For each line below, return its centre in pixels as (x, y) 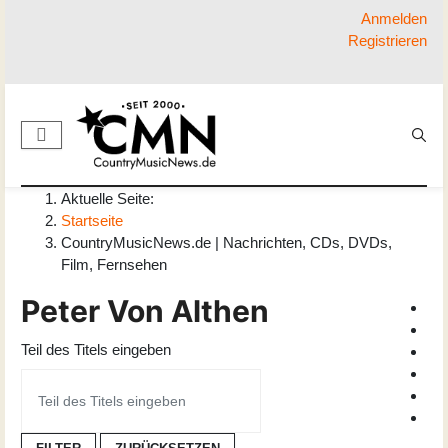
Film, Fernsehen (114, 265)
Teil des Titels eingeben (96, 350)
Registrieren (387, 40)
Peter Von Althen (145, 311)
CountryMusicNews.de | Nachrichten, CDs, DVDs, (226, 243)
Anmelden (394, 18)
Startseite (92, 221)
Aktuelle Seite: (111, 199)
